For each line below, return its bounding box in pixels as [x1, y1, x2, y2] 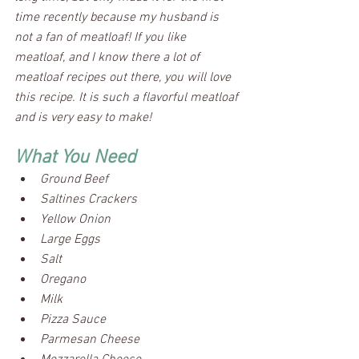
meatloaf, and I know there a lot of [14, 50, 203, 67]
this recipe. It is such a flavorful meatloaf [14, 90, 241, 107]
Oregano [40, 272, 86, 288]
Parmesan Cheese [40, 332, 139, 349]
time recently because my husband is [14, 10, 222, 26]
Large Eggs [40, 232, 100, 248]
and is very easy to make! [14, 110, 151, 127]
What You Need [14, 147, 136, 170]
